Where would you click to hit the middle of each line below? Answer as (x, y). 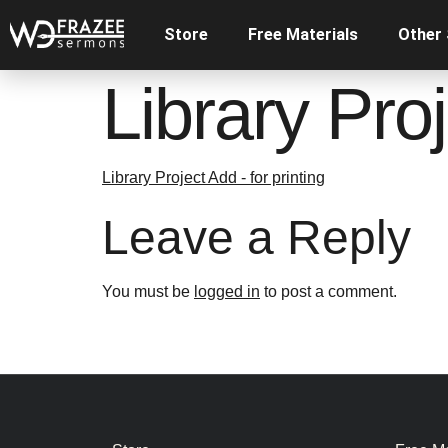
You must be (148, 292)
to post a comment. (328, 292)
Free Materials (303, 34)
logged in (227, 292)
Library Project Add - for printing (213, 177)
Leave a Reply (256, 238)
